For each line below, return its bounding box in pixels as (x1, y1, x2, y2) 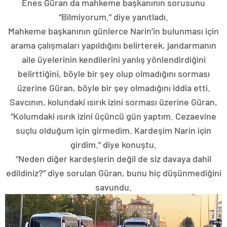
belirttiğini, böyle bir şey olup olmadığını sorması (17, 68, 210, 80)
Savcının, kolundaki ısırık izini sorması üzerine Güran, (10, 96, 217, 108)
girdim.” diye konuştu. (70, 139, 157, 150)
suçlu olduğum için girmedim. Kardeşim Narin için (16, 125, 211, 136)
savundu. (95, 181, 132, 193)
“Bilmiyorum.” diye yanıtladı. (59, 11, 168, 23)
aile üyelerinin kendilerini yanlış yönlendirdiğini (21, 54, 206, 65)
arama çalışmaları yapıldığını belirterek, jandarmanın (11, 40, 216, 51)
